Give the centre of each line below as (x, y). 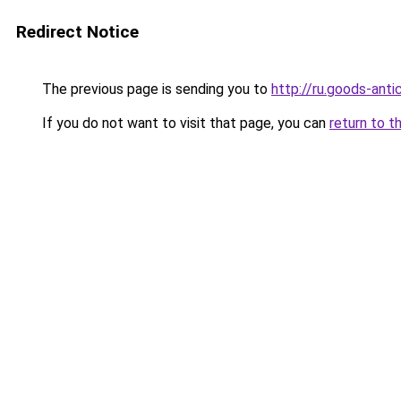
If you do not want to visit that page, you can (184, 123)
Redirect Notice (77, 32)
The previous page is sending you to (155, 89)
